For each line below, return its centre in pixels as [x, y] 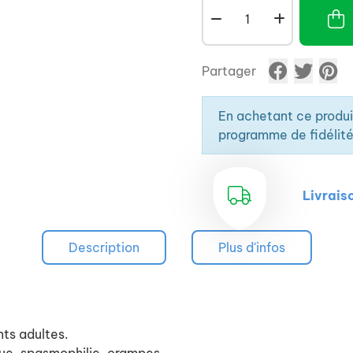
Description [104, 247]
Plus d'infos [251, 247]
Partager [229, 71]
